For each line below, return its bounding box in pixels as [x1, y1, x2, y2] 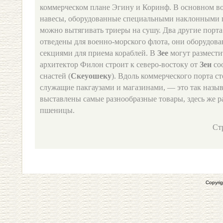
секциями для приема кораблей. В [40, 49, 155, 57]
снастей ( [40, 72, 71, 80]
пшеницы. [40, 106, 75, 114]
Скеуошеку [71, 72, 111, 80]
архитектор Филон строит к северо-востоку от [40, 60, 198, 69]
